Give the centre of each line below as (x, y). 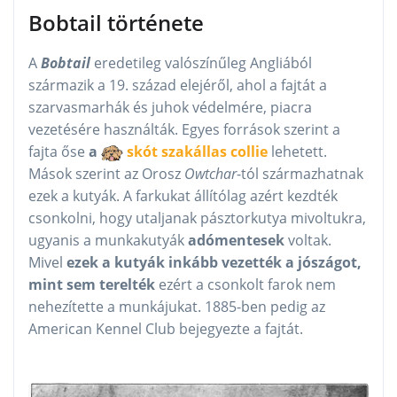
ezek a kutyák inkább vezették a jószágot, (214, 263)
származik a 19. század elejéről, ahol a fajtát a (178, 86)
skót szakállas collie (195, 152)
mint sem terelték (92, 285)
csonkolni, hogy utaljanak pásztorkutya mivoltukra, (197, 218)
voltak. (310, 241)
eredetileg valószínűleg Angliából (201, 63)
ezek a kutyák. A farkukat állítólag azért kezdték (183, 196)
